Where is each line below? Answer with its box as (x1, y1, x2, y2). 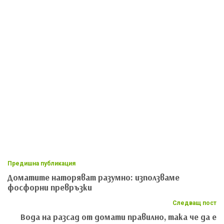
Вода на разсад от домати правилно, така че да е (20, 211, 216, 222)
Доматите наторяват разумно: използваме (7, 171, 179, 182)
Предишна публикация (7, 159, 75, 167)
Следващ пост (172, 199, 216, 206)
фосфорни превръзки (7, 181, 92, 192)
